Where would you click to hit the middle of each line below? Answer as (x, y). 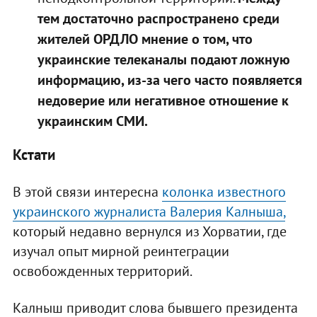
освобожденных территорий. (102, 271)
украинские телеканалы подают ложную (163, 59)
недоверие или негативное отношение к (163, 100)
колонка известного (224, 191)
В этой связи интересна (87, 191)
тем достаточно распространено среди (158, 18)
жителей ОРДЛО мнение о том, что (145, 39)
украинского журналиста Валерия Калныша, (149, 211)
